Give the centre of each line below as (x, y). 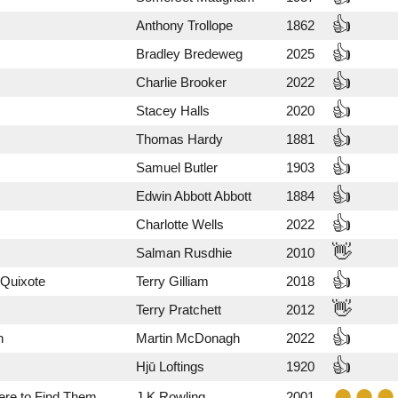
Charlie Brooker (181, 82)
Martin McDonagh (188, 338)
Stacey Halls (173, 111)
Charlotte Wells (180, 224)
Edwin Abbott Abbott (194, 196)
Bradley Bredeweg (189, 54)
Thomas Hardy (179, 139)
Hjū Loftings (170, 366)
